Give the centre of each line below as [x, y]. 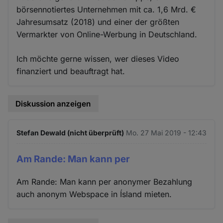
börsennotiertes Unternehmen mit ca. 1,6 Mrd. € [107, 9]
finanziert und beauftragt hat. [71, 71]
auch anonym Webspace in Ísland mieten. [94, 194]
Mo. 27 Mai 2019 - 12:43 [166, 133]
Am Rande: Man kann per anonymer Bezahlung [105, 181]
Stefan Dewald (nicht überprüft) [70, 133]
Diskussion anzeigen [53, 104]
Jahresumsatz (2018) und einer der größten [98, 22]
